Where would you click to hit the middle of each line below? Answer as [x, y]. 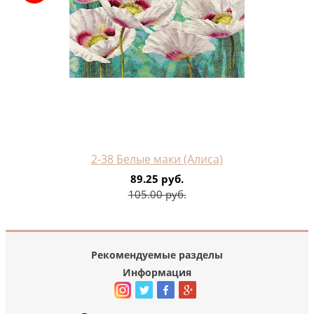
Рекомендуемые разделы [157, 255]
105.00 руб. [157, 194]
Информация [157, 273]
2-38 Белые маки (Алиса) [157, 159]
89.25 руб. [157, 179]
